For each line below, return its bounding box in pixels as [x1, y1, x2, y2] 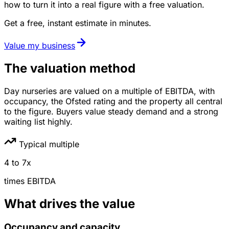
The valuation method [4, 60, 135, 76]
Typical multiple [16, 139, 79, 149]
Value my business [4, 40, 75, 51]
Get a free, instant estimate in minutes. [4, 17, 151, 28]
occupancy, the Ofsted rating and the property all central [4, 96, 222, 106]
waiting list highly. [4, 116, 73, 127]
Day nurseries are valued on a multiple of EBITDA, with [4, 85, 215, 96]
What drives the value [4, 196, 135, 211]
